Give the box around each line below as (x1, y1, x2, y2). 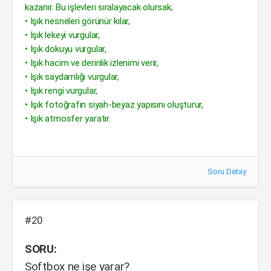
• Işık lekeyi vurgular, (25, 30, 100, 41)
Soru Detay (207, 167, 246, 176)
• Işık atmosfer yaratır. (25, 113, 111, 124)
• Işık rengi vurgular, (25, 85, 98, 96)
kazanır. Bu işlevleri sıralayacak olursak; (25, 2, 173, 13)
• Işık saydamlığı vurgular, (25, 71, 119, 82)
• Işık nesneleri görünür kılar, (25, 16, 131, 27)
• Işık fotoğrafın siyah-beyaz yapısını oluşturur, (25, 99, 203, 110)
